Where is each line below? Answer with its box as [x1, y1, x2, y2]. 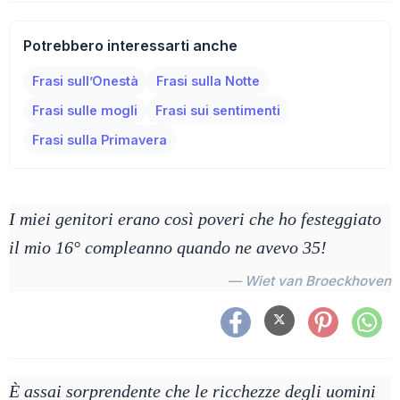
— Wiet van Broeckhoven [228, 272, 391, 289]
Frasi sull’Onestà [32, 73, 138, 88]
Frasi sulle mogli [32, 103, 137, 118]
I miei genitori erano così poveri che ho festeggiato [9, 209, 381, 229]
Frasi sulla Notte [156, 73, 260, 88]
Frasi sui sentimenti [155, 103, 280, 118]
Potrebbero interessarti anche [23, 37, 237, 54]
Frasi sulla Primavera [32, 132, 167, 147]
